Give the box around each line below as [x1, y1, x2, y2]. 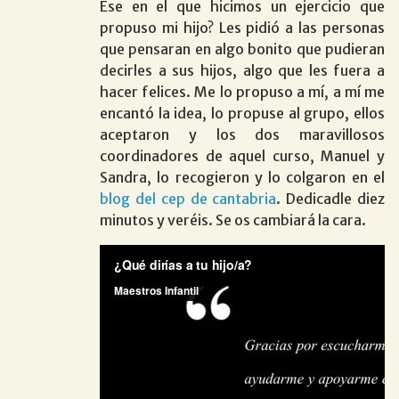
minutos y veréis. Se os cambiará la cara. [100, 210, 366, 229]
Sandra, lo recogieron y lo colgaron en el [100, 167, 385, 186]
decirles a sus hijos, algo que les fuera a [100, 61, 385, 79]
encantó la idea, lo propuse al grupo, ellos [100, 103, 385, 122]
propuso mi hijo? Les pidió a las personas [100, 18, 385, 37]
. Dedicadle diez [276, 189, 386, 208]
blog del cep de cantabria [100, 189, 277, 208]
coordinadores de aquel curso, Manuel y [100, 146, 385, 165]
